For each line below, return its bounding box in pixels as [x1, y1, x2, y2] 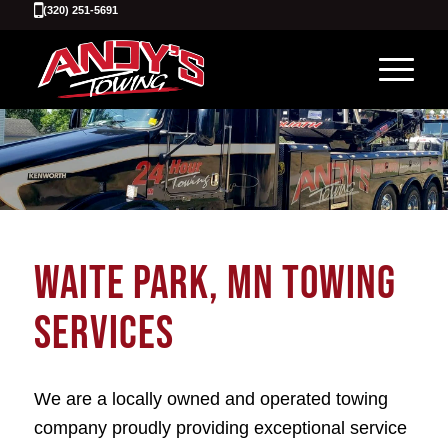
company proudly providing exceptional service [33, 418, 407, 439]
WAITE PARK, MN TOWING [33, 257, 396, 312]
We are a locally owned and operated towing [33, 389, 388, 410]
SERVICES [33, 307, 174, 362]
